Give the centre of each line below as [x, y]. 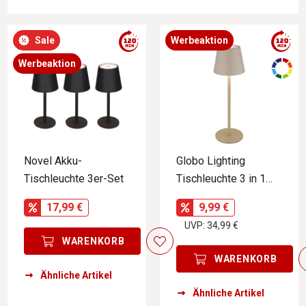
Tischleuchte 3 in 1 [221, 179]
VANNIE [195, 196]
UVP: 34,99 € [211, 225]
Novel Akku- [53, 161]
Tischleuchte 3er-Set [74, 179]
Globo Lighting [211, 161]
